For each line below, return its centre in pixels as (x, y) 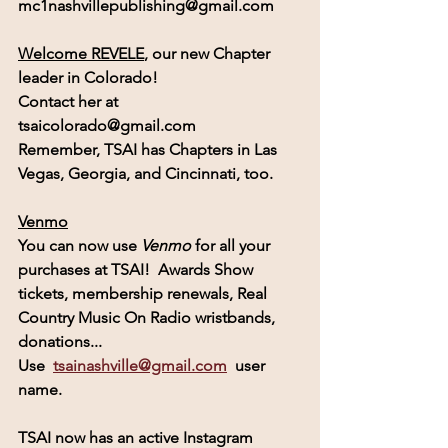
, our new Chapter (209, 53)
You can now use (79, 245)
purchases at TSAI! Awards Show (137, 269)
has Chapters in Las (209, 149)
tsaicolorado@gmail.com (107, 125)
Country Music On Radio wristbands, (148, 317)
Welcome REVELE (81, 53)
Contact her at (72, 101)
